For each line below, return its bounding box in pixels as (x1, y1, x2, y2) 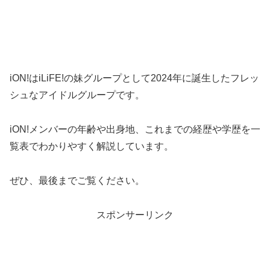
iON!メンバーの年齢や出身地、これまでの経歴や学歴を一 (10, 124, 260, 135)
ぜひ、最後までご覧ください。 (10, 175, 145, 186)
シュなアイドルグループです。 (10, 90, 145, 101)
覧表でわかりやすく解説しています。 (10, 141, 174, 152)
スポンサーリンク (96, 209, 174, 220)
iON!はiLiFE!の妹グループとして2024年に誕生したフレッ (10, 73, 259, 84)
